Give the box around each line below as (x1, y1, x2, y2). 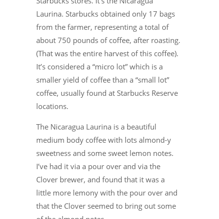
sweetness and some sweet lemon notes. (36, 148, 174, 158)
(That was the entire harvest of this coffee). (36, 48, 178, 59)
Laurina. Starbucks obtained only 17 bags (36, 9, 175, 19)
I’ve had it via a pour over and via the (36, 161, 160, 172)
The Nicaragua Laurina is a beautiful (36, 122, 156, 132)
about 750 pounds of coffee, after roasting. (36, 35, 180, 45)
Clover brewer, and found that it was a (36, 175, 165, 185)
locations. (36, 101, 68, 111)
